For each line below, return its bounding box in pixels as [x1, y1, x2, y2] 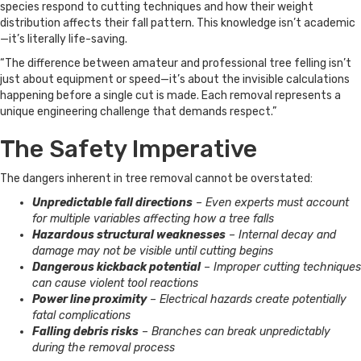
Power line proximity [32, 293, 147, 307]
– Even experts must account [193, 196, 349, 210]
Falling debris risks [32, 325, 139, 339]
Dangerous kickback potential [32, 260, 201, 275]
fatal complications [32, 309, 131, 323]
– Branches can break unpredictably [139, 325, 330, 339]
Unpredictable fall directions [32, 196, 193, 210]
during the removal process [32, 341, 175, 355]
